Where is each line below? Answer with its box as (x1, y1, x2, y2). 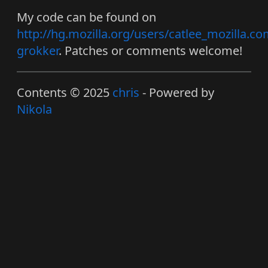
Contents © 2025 (17, 84, 112, 100)
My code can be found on (17, 8, 156, 25)
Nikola (17, 100, 52, 117)
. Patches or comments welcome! (59, 42, 242, 59)
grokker (17, 42, 59, 59)
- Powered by (139, 84, 214, 100)
